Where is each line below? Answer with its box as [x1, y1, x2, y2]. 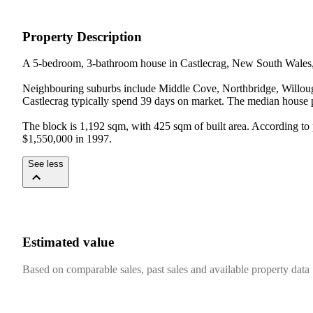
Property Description [22, 29, 142, 44]
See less [28, 159, 64, 170]
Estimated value [22, 235, 114, 250]
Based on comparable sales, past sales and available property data [22, 263, 310, 275]
